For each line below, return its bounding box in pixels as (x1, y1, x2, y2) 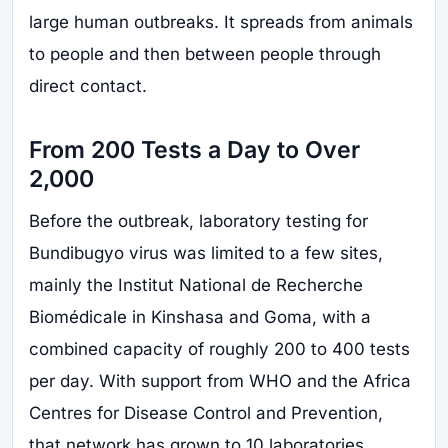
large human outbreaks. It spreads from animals (29, 12, 413, 33)
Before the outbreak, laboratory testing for (29, 211, 368, 232)
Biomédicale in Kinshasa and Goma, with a (29, 307, 371, 328)
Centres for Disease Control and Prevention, (29, 403, 383, 424)
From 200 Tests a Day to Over (29, 135, 360, 164)
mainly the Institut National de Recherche (29, 275, 363, 296)
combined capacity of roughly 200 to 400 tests (29, 339, 410, 360)
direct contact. (29, 76, 147, 97)
